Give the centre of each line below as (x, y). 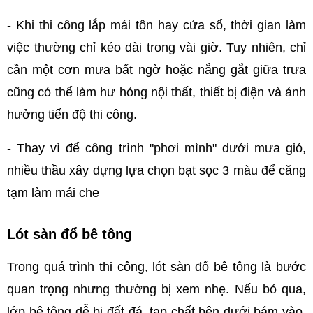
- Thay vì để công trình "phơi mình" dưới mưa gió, (156, 148)
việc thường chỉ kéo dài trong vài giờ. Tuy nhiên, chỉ (156, 48)
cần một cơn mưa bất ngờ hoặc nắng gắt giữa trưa (156, 70)
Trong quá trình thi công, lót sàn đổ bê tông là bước (156, 267)
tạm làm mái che (53, 193)
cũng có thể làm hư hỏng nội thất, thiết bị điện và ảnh (156, 93)
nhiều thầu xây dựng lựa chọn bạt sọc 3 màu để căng (156, 171)
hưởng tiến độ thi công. (72, 115)
